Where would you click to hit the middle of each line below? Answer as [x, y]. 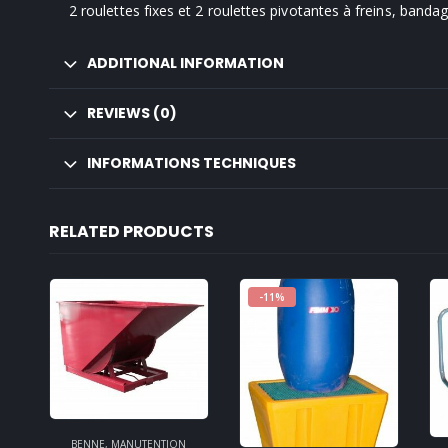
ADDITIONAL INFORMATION [185, 62]
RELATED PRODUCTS [131, 231]
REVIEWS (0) [131, 112]
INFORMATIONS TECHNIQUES [191, 162]
